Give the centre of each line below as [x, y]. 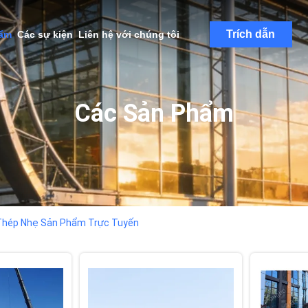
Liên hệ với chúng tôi [129, 34]
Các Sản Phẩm [154, 113]
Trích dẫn [251, 34]
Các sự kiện [45, 34]
